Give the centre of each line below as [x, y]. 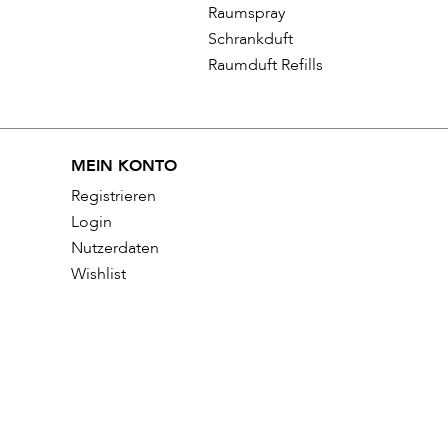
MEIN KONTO [123, 166]
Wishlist [98, 274]
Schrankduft [250, 39]
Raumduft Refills [265, 65]
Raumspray [246, 13]
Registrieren [113, 196]
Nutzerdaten [114, 248]
